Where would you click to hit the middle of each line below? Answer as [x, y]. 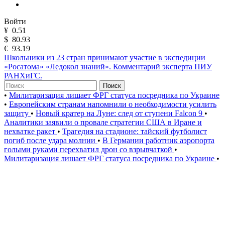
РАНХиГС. [23, 76]
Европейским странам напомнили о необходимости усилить [113, 104]
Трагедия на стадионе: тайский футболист [135, 131]
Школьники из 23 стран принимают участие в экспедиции [105, 58]
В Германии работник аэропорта [158, 140]
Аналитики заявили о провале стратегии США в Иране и [103, 122]
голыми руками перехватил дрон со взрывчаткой [89, 149]
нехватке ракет [31, 131]
